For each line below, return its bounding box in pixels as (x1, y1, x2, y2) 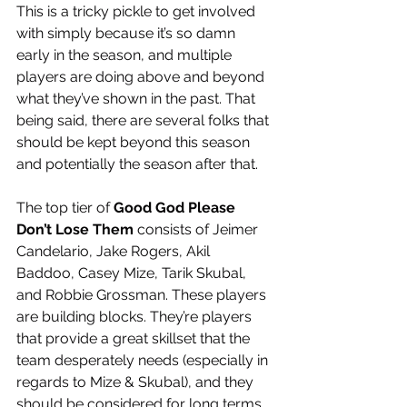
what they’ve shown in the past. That (16, 90, 259, 108)
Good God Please (114, 199, 239, 217)
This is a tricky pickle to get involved (16, 3, 259, 21)
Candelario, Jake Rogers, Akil (16, 243, 213, 261)
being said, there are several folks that (16, 112, 273, 130)
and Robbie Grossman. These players (16, 286, 270, 304)
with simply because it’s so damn (16, 25, 239, 43)
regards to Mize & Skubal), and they (16, 373, 257, 392)
